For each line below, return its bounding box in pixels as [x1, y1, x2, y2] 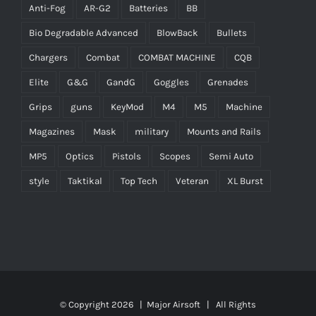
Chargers [29, 52, 68, 63]
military [135, 126, 169, 138]
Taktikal [68, 176, 102, 187]
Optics [66, 151, 94, 162]
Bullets [217, 28, 247, 39]
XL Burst [227, 176, 263, 187]
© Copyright [60, 299, 111, 310]
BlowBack [157, 28, 198, 39]
